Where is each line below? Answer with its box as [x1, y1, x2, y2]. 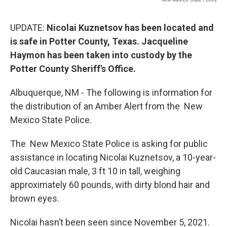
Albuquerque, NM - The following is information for [10, 87, 212, 98]
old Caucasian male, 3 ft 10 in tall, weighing [10, 165, 180, 176]
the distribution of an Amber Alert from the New [10, 100, 203, 111]
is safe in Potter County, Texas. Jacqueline [10, 35, 188, 47]
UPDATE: [10, 22, 47, 33]
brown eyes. [10, 193, 63, 204]
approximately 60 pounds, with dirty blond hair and [10, 179, 210, 190]
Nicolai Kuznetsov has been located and [47, 22, 214, 33]
